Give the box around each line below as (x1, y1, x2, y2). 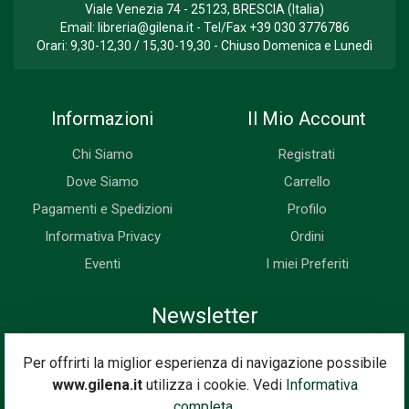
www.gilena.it (51, 376, 142, 393)
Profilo (287, 201, 327, 217)
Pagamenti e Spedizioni (32, 201, 173, 217)
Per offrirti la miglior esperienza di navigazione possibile (22, 354, 387, 372)
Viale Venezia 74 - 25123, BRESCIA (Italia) (85, 2, 324, 16)
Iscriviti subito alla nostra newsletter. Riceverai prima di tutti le (20, 345, 389, 362)
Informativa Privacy (44, 228, 161, 245)
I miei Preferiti (265, 256, 349, 272)
